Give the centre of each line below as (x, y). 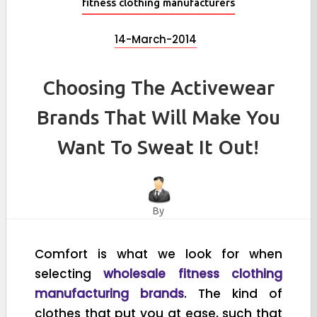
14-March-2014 (156, 39)
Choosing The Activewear (158, 87)
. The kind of (233, 293)
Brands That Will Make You (158, 117)
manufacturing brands (109, 293)
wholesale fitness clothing (193, 273)
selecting (69, 273)
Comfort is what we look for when (158, 254)
